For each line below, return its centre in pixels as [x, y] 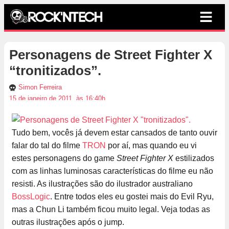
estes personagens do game [64, 158]
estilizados [194, 158]
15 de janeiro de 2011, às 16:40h [57, 99]
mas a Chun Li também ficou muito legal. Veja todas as [111, 210]
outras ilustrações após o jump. [68, 222]
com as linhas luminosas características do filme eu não [112, 171]
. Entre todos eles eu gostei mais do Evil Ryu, [132, 197]
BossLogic [31, 197]
